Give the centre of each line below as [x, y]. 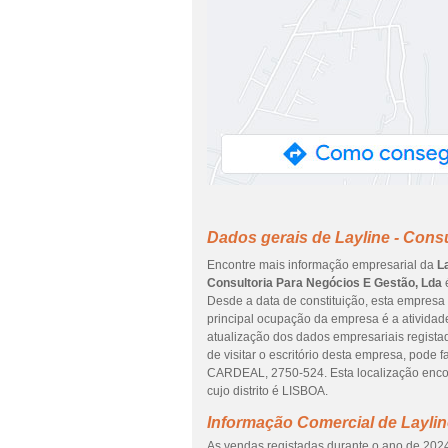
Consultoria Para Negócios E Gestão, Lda [324, 283]
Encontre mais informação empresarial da [322, 265]
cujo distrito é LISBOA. [267, 391]
